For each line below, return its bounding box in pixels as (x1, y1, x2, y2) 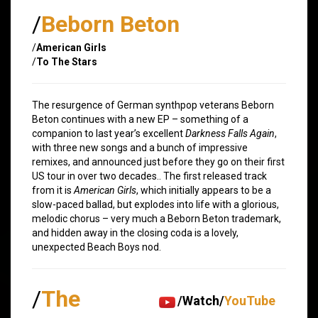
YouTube (224, 292, 275, 308)
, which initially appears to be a (136, 184, 271, 196)
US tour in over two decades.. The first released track (32, 170, 267, 182)
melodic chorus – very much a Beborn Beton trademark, (32, 212, 281, 224)
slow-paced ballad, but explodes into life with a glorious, (32, 198, 279, 210)
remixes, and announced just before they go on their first (32, 155, 285, 168)
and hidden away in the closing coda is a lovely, (32, 226, 238, 238)
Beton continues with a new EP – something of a (32, 113, 248, 125)
